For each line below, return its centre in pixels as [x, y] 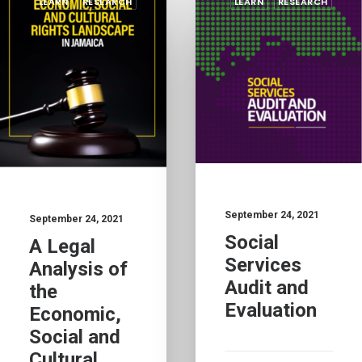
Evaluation [271, 310]
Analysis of [78, 269]
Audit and [267, 287]
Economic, [75, 314]
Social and [75, 337]
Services [263, 265]
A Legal [62, 246]
